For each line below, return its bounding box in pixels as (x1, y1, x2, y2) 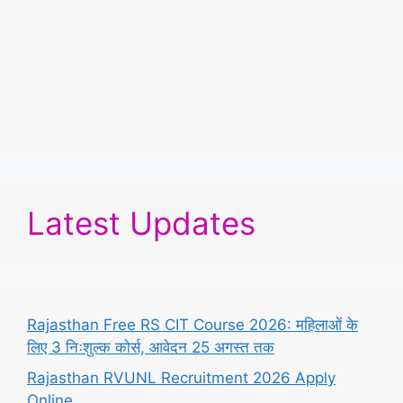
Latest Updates (27, 204, 255, 243)
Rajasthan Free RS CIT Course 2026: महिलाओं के (27, 316, 358, 335)
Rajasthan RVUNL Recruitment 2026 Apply (27, 368, 336, 387)
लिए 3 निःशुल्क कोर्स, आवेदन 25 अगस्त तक (27, 338, 274, 357)
